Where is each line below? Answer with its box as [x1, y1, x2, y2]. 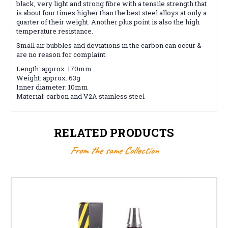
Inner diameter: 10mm [16, 82, 88, 92]
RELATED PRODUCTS [54, 125, 174, 140]
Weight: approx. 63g [16, 73, 80, 82]
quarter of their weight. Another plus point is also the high [16, 17, 199, 26]
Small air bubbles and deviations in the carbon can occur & [16, 40, 202, 50]
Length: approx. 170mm [16, 64, 92, 73]
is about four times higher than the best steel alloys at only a [16, 8, 207, 17]
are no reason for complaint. [16, 49, 107, 59]
